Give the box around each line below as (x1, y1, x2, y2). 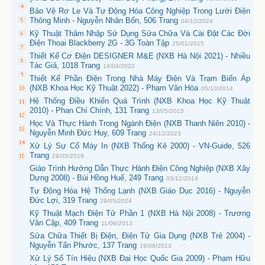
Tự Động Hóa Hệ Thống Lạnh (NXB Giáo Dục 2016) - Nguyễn (30, 186, 250, 195)
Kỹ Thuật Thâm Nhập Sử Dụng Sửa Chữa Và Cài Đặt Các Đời (30, 29, 250, 38)
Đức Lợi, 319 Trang (30, 196, 97, 205)
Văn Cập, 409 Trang (30, 218, 98, 227)
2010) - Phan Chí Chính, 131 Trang (30, 106, 149, 115)
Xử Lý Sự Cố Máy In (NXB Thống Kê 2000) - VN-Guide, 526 (30, 141, 250, 150)
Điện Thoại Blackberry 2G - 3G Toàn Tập (30, 38, 169, 47)
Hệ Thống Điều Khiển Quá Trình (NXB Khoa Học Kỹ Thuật (30, 96, 250, 105)
